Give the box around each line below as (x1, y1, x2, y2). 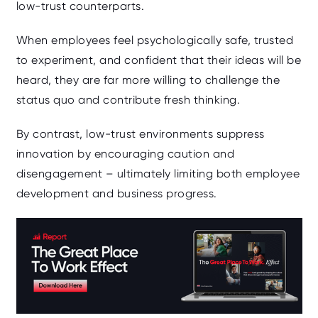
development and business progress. (16, 187, 217, 201)
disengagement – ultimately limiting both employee (16, 167, 300, 181)
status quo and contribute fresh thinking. (16, 93, 240, 107)
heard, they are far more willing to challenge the (16, 73, 280, 87)
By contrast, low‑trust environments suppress (16, 127, 265, 141)
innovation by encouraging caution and (16, 147, 234, 161)
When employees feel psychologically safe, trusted (16, 33, 293, 48)
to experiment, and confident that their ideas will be (16, 53, 301, 67)
